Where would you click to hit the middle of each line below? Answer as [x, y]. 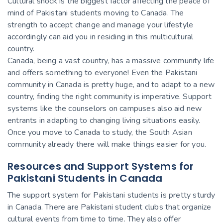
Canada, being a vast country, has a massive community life [111, 60]
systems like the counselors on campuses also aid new [105, 108]
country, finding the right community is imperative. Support [110, 96]
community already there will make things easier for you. [107, 144]
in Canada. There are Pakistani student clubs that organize [110, 207]
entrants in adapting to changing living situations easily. [104, 120]
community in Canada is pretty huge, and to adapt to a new [111, 84]
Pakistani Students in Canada [85, 178]
